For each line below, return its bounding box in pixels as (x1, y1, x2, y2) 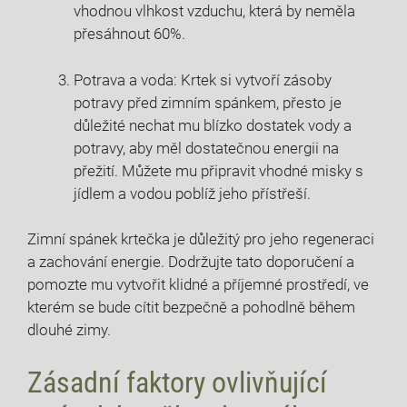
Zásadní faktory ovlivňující (27, 364, 327, 400)
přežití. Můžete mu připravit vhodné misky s (74, 161, 363, 180)
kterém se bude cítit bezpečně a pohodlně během (27, 298, 355, 317)
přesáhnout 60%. (74, 25, 185, 44)
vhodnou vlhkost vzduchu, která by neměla (74, 2, 355, 21)
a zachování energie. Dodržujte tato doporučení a (27, 253, 354, 272)
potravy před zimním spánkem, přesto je (74, 93, 342, 112)
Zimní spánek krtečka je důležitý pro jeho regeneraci (27, 230, 374, 249)
